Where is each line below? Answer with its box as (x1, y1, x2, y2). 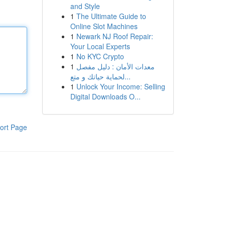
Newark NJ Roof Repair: (76, 31, 153, 41)
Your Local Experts (70, 41, 130, 51)
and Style (70, 1, 100, 11)
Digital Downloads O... (70, 91, 141, 101)
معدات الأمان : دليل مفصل (76, 61, 155, 71)
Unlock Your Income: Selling (76, 81, 165, 91)
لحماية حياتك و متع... (124, 71, 131, 81)
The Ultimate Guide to (76, 11, 146, 21)
